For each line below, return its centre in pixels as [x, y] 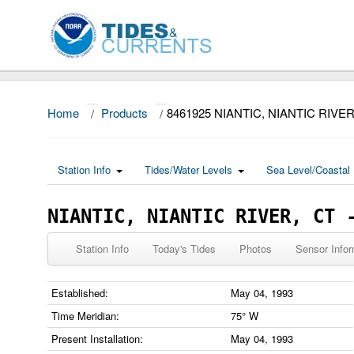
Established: [80, 293]
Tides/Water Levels [188, 169]
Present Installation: [97, 339]
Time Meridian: [85, 316]
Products [124, 113]
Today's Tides [184, 249]
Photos [256, 249]
